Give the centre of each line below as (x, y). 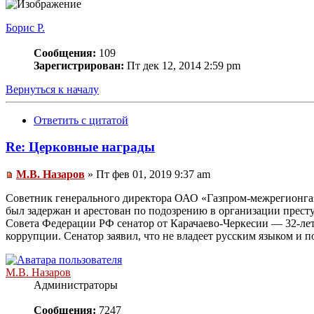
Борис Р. (25, 27)
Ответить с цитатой (81, 120)
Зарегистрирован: (79, 65)
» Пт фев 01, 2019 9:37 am (148, 175)
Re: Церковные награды (80, 147)
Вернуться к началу (52, 89)
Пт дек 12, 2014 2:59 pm (182, 65)
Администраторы (76, 285)
